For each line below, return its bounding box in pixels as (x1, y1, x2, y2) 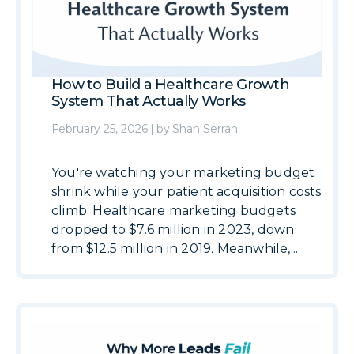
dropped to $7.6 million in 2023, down (51, 222, 295, 237)
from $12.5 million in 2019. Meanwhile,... (51, 241, 299, 256)
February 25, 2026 (51, 122, 148, 136)
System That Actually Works (51, 92, 246, 110)
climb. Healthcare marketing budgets (51, 203, 296, 218)
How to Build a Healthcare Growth (51, 76, 289, 93)
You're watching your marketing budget (51, 165, 315, 180)
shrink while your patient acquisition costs (51, 184, 322, 199)
